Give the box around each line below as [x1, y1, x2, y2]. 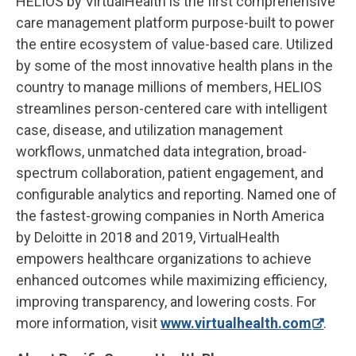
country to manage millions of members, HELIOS [16, 78, 322, 95]
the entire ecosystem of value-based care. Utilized [16, 35, 333, 52]
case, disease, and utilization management [16, 121, 283, 138]
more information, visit [16, 314, 161, 331]
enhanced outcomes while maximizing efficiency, [16, 271, 327, 288]
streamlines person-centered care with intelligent [16, 99, 327, 117]
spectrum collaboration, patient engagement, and [16, 164, 323, 181]
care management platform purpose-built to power [16, 14, 335, 31]
